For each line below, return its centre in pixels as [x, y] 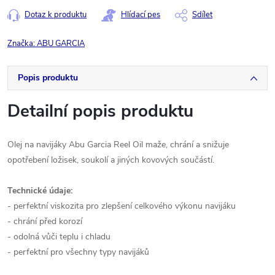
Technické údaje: [40, 191]
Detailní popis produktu [100, 111]
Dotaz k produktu [56, 15]
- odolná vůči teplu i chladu [59, 237]
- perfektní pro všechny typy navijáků [78, 252]
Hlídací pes [141, 15]
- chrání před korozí [45, 221]
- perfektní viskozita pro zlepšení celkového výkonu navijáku [122, 206]
